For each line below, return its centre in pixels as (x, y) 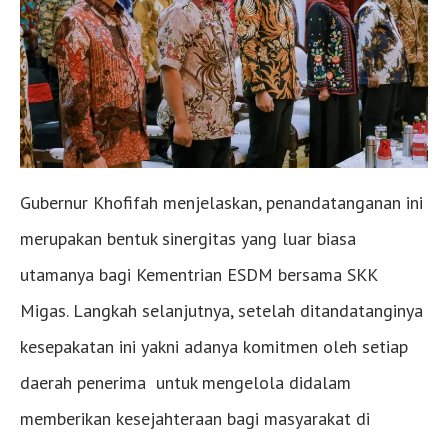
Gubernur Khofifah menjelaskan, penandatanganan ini (221, 202)
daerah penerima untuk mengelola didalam (185, 382)
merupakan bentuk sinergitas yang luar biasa (188, 238)
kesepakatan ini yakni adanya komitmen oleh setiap (214, 346)
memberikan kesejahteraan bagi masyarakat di (195, 418)
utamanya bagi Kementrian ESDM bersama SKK (198, 274)
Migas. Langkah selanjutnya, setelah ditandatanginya (221, 310)
